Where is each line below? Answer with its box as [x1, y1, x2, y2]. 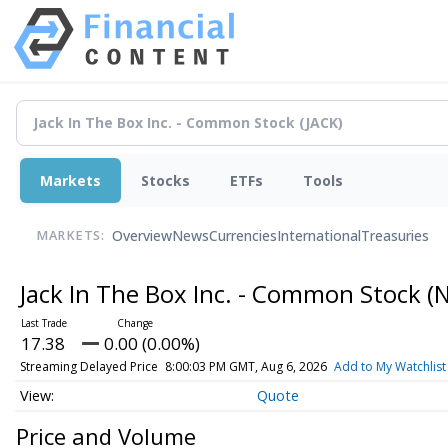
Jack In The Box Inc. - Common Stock [19, 276, 427, 310]
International [277, 226, 361, 246]
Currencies [209, 226, 277, 246]
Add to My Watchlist [333, 357, 446, 375]
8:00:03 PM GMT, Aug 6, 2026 [164, 357, 327, 375]
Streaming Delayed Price [19, 357, 158, 375]
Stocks [141, 170, 190, 190]
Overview [112, 226, 172, 246]
